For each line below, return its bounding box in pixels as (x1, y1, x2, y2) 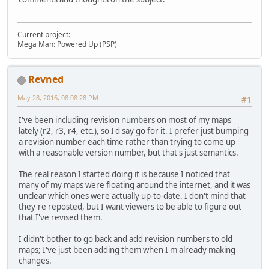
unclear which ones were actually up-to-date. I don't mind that (19, 190, 246, 202)
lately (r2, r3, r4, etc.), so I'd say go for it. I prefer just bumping (19, 125, 249, 137)
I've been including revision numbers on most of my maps (19, 115, 231, 126)
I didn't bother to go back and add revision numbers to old (19, 234, 232, 245)
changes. (19, 255, 52, 267)
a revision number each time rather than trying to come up (19, 136, 235, 148)
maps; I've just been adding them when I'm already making (19, 244, 235, 256)
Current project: (17, 29, 70, 40)
